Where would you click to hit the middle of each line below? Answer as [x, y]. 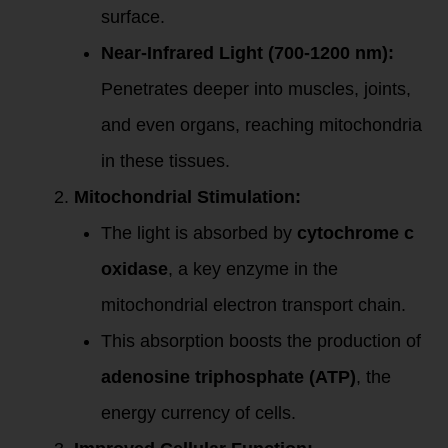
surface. [133, 16]
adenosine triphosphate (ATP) [228, 376]
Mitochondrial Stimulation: [187, 196]
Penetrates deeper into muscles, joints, [256, 88]
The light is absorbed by [199, 232]
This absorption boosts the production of [261, 340]
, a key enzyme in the [253, 268]
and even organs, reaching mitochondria [261, 124]
